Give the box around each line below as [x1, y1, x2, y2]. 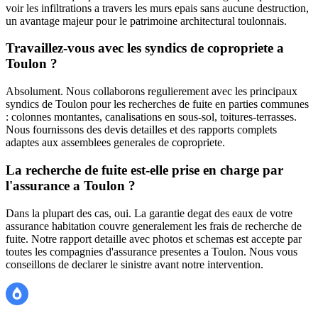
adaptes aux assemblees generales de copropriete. [6, 136, 225, 149]
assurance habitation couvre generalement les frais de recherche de [6, 219, 302, 232]
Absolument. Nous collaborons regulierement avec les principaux [6, 85, 297, 98]
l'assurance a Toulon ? [6, 177, 136, 193]
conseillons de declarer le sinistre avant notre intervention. [6, 258, 263, 270]
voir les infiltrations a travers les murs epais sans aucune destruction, [6, 1, 309, 14]
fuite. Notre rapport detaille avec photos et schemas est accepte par [6, 232, 302, 245]
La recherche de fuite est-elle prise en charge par [6, 162, 283, 177]
